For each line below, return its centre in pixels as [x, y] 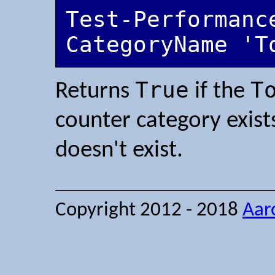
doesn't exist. [119, 150]
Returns [95, 91]
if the [220, 91]
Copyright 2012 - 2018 [149, 211]
